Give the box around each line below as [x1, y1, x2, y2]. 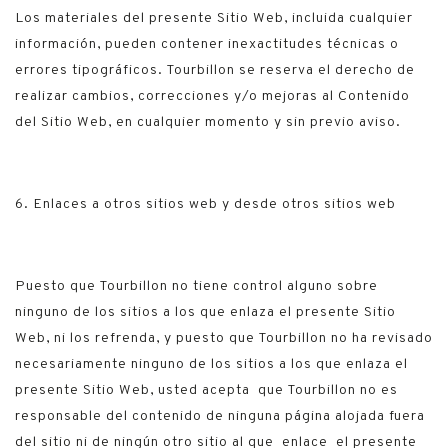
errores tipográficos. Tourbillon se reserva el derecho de [15, 63, 415, 78]
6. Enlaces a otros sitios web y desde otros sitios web [15, 197, 396, 212]
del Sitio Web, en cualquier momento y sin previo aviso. [15, 115, 401, 130]
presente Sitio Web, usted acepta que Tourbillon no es [15, 383, 398, 398]
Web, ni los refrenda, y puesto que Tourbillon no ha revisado [15, 331, 433, 346]
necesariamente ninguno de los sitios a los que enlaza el [15, 357, 408, 372]
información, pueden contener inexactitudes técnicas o [15, 37, 399, 52]
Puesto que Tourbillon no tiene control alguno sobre [15, 279, 378, 294]
